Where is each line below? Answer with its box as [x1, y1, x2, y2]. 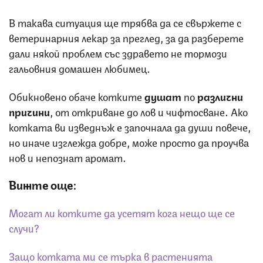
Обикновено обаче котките [9, 87, 144, 103]
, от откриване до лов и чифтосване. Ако [50, 103, 248, 119]
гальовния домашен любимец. [9, 59, 150, 75]
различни [197, 87, 243, 103]
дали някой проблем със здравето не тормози [9, 44, 227, 60]
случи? [9, 219, 39, 235]
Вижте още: [9, 175, 76, 193]
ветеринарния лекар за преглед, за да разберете [9, 29, 244, 45]
